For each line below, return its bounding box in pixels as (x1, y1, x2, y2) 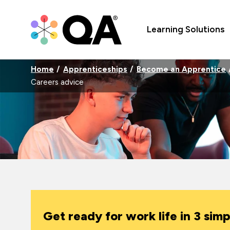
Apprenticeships (63, 64, 127, 74)
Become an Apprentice (137, 64, 226, 74)
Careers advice (31, 77, 84, 87)
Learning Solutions (146, 24, 224, 34)
